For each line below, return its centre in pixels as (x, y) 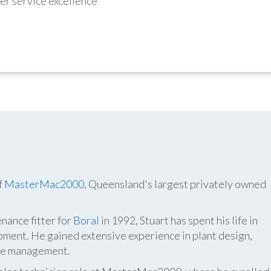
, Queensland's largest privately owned (175, 184)
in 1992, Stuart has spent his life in (178, 220)
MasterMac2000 (44, 184)
